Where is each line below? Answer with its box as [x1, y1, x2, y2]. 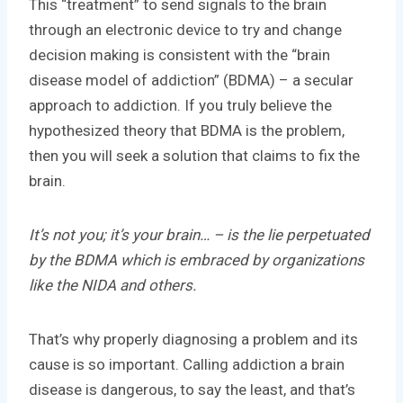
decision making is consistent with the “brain [29, 45, 330, 64]
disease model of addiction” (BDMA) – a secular [29, 70, 354, 89]
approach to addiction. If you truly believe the [29, 95, 332, 114]
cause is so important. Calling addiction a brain [29, 354, 345, 373]
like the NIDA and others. [29, 275, 200, 294]
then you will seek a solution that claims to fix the [29, 146, 360, 165]
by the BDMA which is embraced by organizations [29, 250, 364, 269]
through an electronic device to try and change [29, 20, 342, 39]
